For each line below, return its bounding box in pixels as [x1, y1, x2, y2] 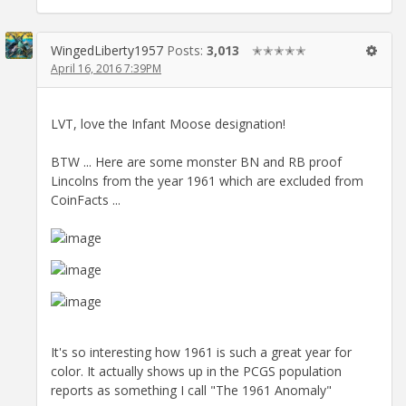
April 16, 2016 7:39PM [51, 60, 161, 76]
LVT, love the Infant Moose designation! [51, 114, 285, 132]
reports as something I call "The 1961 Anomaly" [51, 381, 332, 399]
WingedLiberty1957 [51, 41, 163, 59]
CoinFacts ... [51, 190, 121, 208]
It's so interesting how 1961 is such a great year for [51, 343, 352, 361]
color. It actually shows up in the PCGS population [51, 362, 342, 380]
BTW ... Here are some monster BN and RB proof [51, 152, 342, 170]
